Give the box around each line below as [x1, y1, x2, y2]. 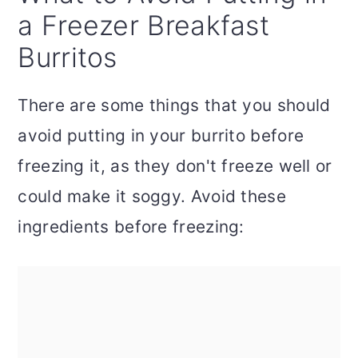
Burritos [18, 41, 117, 74]
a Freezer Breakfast [18, 9, 270, 42]
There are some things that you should [18, 95, 331, 116]
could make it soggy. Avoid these [18, 186, 286, 207]
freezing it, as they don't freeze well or [18, 156, 332, 177]
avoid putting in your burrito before [18, 125, 304, 146]
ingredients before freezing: [18, 217, 245, 237]
